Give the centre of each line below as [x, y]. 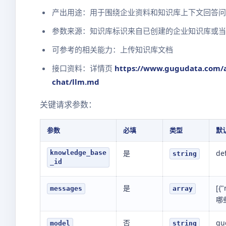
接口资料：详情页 [83, 68]
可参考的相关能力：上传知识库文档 [112, 49]
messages [66, 188]
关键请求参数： [68, 104]
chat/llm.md [76, 82]
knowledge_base [78, 153]
